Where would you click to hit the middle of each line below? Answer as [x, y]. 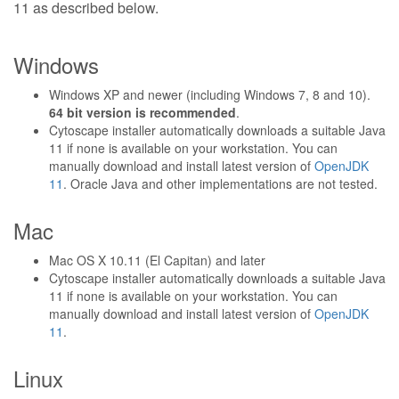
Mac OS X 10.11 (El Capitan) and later [157, 260]
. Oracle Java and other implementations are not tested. [220, 183]
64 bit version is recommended [142, 112]
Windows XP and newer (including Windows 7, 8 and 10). [210, 94]
